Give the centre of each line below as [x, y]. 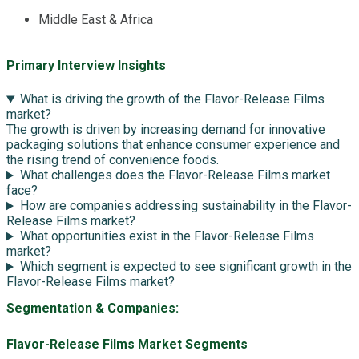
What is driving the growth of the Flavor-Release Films [172, 99]
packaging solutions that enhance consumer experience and [173, 145]
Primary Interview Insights [86, 66]
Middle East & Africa [96, 19]
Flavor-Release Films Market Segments [127, 344]
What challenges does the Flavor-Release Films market [175, 175]
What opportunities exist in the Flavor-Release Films [167, 236]
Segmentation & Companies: [93, 308]
